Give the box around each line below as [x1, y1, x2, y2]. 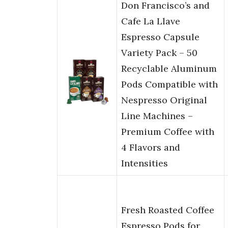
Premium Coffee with [121, 126, 214, 138]
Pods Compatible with [121, 78, 218, 91]
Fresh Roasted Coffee [121, 204, 214, 216]
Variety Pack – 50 [121, 47, 197, 59]
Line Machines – [121, 110, 193, 122]
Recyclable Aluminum [121, 63, 217, 75]
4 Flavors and [121, 141, 180, 154]
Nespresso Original [121, 94, 207, 106]
